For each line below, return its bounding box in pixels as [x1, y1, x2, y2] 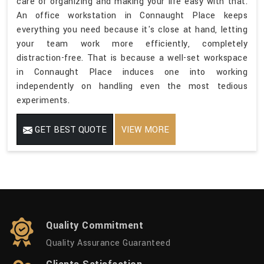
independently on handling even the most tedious [16, 80, 247, 93]
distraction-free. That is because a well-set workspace [16, 52, 247, 65]
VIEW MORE [121, 124, 169, 137]
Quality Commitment [46, 219, 143, 233]
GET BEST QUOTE [32, 124, 107, 137]
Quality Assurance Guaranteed [46, 237, 170, 250]
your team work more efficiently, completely [16, 38, 247, 51]
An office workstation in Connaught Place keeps [16, 9, 247, 22]
